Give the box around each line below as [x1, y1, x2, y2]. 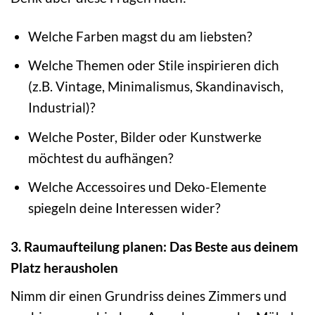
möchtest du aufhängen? [27, 149, 174, 166]
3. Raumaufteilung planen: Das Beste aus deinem [11, 238, 298, 255]
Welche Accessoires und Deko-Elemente [27, 179, 266, 195]
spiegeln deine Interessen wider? [27, 200, 221, 217]
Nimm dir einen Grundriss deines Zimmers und [11, 287, 287, 304]
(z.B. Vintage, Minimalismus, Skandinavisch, [27, 78, 283, 95]
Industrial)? [27, 99, 96, 116]
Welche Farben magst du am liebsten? [27, 27, 252, 44]
